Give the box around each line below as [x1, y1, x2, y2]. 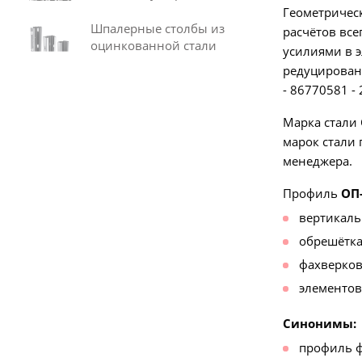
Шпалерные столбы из [90, 20, 225, 36]
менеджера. [282, 153, 352, 169]
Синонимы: [282, 315, 356, 331]
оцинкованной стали [90, 37, 217, 53]
